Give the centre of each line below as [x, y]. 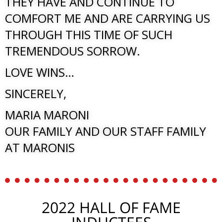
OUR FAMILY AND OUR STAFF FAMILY [106, 131]
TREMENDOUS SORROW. [73, 51]
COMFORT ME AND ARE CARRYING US [108, 18]
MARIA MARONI [47, 114]
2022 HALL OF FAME [111, 207]
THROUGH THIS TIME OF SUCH [89, 34]
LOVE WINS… [40, 72]
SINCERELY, [36, 93]
